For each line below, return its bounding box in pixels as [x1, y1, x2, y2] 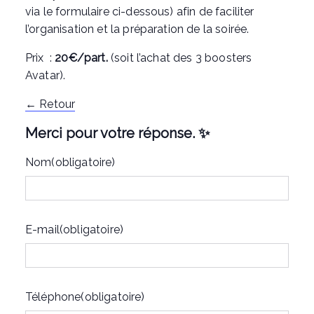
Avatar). [25, 69, 66, 82]
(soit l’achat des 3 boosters [107, 51, 252, 64]
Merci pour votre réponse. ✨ [25, 125, 210, 142]
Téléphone [25, 290, 81, 303]
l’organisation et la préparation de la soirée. [25, 22, 250, 36]
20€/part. [55, 51, 108, 64]
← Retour [25, 97, 76, 111]
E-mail [25, 223, 60, 236]
